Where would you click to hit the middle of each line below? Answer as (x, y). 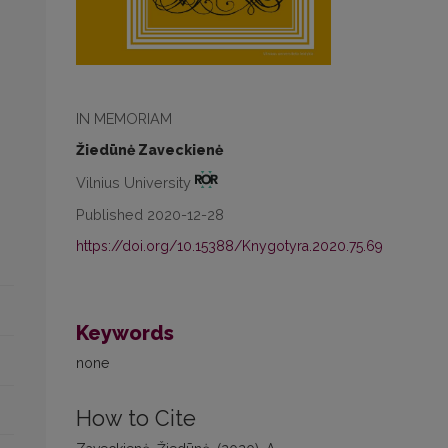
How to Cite (136, 419)
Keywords (125, 333)
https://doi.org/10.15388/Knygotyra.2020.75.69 (229, 246)
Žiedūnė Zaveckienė (149, 150)
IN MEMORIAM (124, 119)
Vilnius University (135, 183)
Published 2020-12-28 (150, 215)
